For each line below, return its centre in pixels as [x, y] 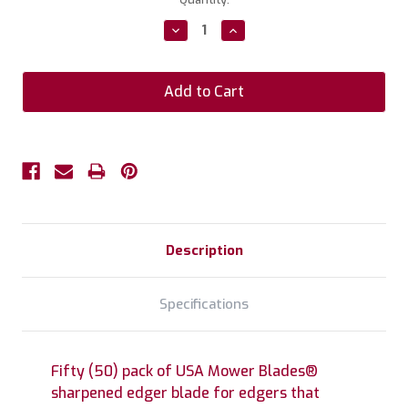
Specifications [204, 304]
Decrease [199, 29]
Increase [254, 29]
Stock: [39, 16]
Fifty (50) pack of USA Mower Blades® [184, 371]
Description [204, 250]
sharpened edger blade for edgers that [185, 393]
